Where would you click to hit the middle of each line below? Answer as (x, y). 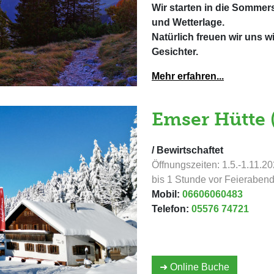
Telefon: (172, 209)
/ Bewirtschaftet (187, 150)
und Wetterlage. (188, 22)
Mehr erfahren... (188, 76)
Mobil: (167, 194)
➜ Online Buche (194, 267)
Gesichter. (175, 51)
